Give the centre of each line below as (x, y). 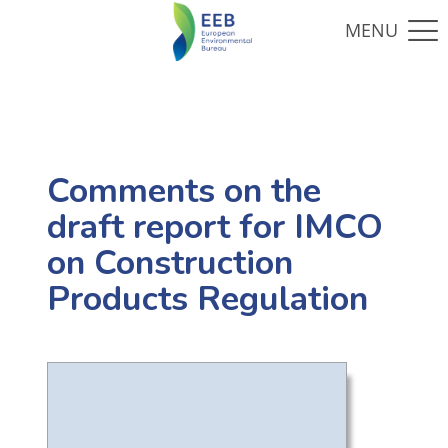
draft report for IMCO (214, 227)
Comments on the (183, 191)
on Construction (169, 263)
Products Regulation (207, 299)
